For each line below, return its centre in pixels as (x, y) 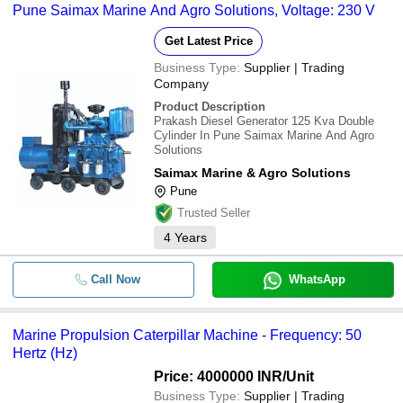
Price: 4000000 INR (218, 376)
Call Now (115, 279)
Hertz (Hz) (45, 353)
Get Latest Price (208, 41)
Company (181, 84)
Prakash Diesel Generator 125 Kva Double (264, 121)
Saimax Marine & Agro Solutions (252, 173)
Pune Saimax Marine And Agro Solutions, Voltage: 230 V (194, 10)
